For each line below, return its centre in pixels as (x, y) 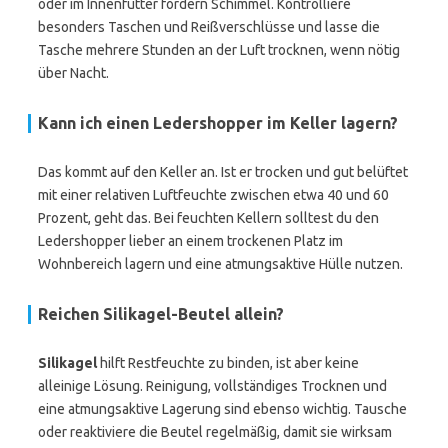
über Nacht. (73, 73)
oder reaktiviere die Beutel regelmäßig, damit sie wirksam (215, 432)
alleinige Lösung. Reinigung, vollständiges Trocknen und (212, 386)
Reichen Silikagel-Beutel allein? (161, 314)
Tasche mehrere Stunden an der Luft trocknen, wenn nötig (219, 50)
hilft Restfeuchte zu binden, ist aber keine (228, 363)
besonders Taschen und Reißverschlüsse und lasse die (209, 27)
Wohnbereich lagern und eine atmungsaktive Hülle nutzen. (220, 264)
